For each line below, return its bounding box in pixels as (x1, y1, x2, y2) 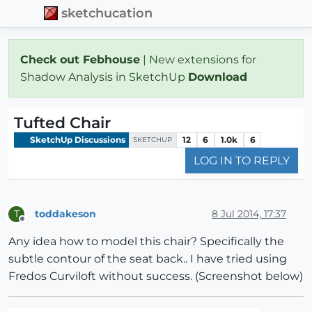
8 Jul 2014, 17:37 (212, 207, 286, 220)
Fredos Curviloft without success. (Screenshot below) (8, 270, 303, 283)
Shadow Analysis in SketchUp (20, 70, 188, 84)
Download (188, 70, 251, 84)
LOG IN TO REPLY (194, 154, 290, 168)
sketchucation (61, 6, 153, 21)
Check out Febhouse (20, 52, 140, 66)
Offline (22, 219, 49, 231)
